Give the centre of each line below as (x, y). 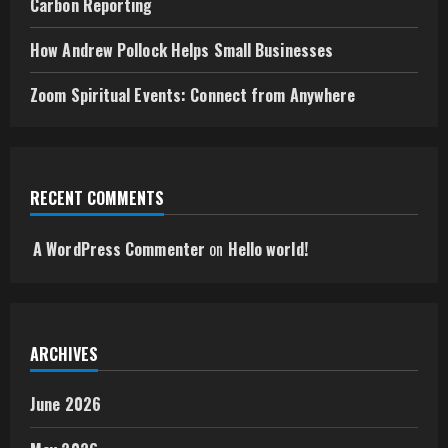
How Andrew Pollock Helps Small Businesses (182, 50)
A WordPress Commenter (119, 249)
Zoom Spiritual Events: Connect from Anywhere (193, 95)
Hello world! (267, 249)
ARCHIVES (64, 354)
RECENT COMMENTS (97, 198)
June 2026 (65, 404)
